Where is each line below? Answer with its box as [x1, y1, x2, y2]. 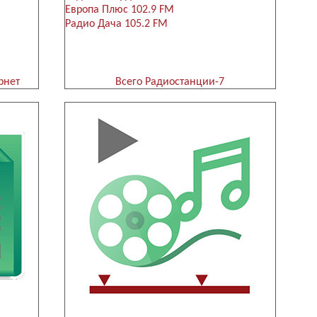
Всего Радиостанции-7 [115, 76, 225, 88]
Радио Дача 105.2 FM [64, 18, 168, 30]
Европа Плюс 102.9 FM [64, 4, 174, 16]
